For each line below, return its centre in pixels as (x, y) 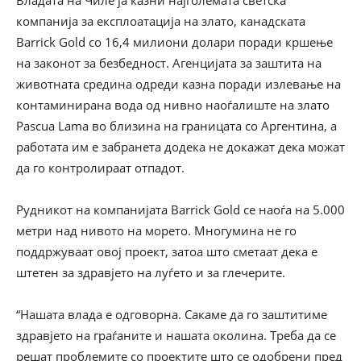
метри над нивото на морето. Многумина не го (156, 230)
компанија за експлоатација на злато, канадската (161, 21)
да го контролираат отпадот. (100, 168)
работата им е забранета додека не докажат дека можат (180, 147)
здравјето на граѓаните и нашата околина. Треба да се (176, 335)
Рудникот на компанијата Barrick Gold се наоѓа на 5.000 (180, 210)
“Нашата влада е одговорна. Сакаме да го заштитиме (172, 314)
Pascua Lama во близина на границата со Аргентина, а (176, 126)
